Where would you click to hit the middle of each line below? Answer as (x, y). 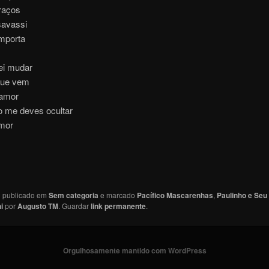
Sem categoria (73, 195)
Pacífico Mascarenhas (175, 195)
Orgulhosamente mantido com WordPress (134, 250)
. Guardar (74, 205)
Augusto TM (38, 206)
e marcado (117, 195)
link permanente (118, 206)
